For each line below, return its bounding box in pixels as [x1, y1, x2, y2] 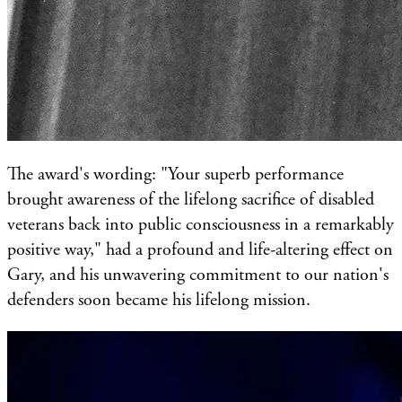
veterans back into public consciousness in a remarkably [7, 213, 394, 236]
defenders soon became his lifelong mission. [7, 288, 310, 311]
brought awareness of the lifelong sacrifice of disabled [7, 188, 374, 211]
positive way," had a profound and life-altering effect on [7, 238, 393, 261]
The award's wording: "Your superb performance [7, 162, 344, 186]
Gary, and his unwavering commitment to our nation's [7, 263, 389, 286]
